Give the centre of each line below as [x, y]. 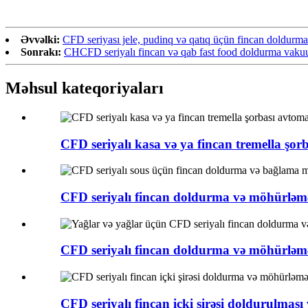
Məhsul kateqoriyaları [85, 88]
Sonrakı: [41, 52]
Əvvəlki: [40, 39]
